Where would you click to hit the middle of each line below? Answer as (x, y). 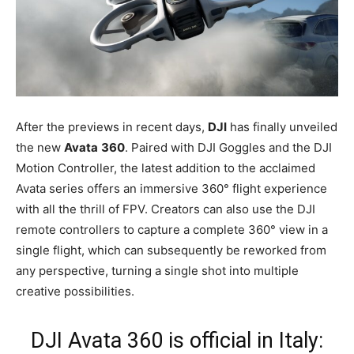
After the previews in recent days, (112, 126)
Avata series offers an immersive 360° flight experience (171, 188)
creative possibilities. (75, 291)
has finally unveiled (282, 126)
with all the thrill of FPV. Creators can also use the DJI (166, 209)
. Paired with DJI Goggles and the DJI (228, 147)
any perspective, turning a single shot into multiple (157, 270)
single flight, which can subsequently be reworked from (171, 250)
